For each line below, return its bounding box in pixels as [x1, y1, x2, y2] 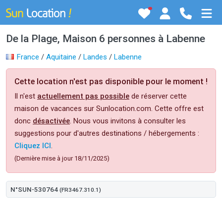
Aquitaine [46, 53, 76, 61]
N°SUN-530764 [10, 185, 59, 193]
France [17, 53, 39, 61]
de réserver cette [129, 92, 187, 101]
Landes [83, 53, 107, 61]
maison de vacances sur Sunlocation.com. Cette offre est [14, 104, 204, 113]
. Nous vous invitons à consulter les [70, 116, 186, 125]
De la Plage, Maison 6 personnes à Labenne [6, 33, 205, 45]
